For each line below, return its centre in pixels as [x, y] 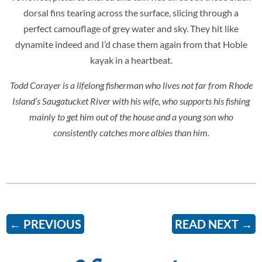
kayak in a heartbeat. [131, 60]
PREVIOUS [53, 224]
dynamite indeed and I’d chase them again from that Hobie [131, 44]
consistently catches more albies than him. [131, 133]
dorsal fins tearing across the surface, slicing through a [131, 13]
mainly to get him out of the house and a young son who [131, 117]
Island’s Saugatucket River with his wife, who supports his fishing [131, 101]
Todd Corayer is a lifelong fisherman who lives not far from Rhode [131, 85]
